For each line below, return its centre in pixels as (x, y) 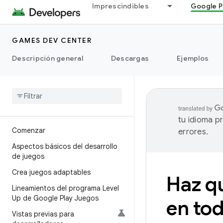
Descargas (130, 58)
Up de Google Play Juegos (55, 198)
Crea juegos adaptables (51, 172)
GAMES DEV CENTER (52, 40)
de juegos (28, 156)
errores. (193, 132)
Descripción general (48, 58)
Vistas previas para (43, 214)
